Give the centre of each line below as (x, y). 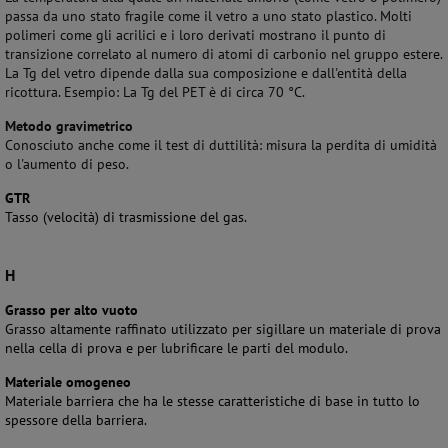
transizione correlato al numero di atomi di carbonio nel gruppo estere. (223, 54)
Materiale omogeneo (68, 382)
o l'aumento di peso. (67, 164)
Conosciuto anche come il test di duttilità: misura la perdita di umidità (221, 145)
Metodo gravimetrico (69, 126)
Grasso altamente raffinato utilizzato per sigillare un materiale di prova (223, 329)
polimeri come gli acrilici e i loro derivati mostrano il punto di (195, 35)
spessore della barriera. (76, 420)
